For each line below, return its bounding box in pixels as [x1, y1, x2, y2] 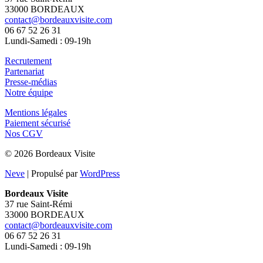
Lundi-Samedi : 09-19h [5, 181, 91, 191]
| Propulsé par [25, 108, 80, 119]
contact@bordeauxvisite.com [5, 160, 112, 170]
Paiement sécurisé [5, 58, 70, 68]
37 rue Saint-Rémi [5, 139, 72, 149]
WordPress [80, 108, 120, 119]
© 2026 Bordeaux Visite [5, 88, 95, 99]
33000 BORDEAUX [5, 149, 85, 160]
